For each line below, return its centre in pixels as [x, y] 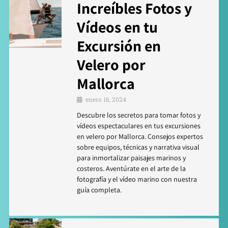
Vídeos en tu [117, 27]
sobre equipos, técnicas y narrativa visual [138, 147]
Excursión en [119, 46]
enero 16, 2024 [106, 99]
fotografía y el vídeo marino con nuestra [137, 179]
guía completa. [99, 190]
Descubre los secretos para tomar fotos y [139, 115]
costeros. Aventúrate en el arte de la [131, 168]
